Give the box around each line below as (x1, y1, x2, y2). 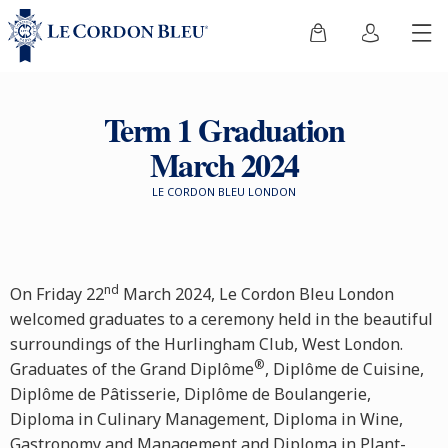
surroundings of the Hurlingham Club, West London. (10, 333, 403, 355)
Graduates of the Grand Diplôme (10, 358, 254, 380)
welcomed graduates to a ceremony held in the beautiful (10, 308, 433, 330)
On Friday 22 (10, 283, 104, 305)
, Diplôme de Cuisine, (265, 358, 424, 380)
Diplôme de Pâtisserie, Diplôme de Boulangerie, (10, 383, 371, 405)
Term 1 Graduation (103, 106, 345, 153)
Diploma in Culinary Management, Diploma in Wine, (10, 408, 403, 430)
